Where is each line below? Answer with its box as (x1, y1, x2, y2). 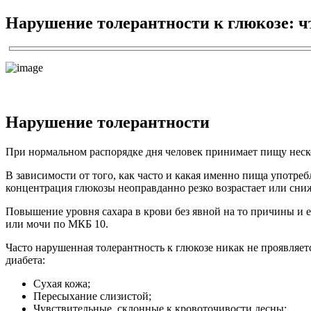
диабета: (6, 253, 45, 266)
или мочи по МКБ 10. (6, 217, 108, 230)
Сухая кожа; (33, 277, 90, 289)
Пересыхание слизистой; (33, 289, 151, 302)
